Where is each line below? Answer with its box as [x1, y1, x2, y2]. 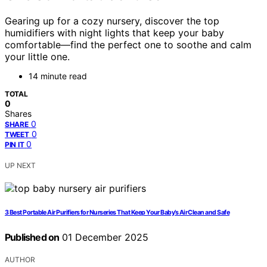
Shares [5, 108, 32, 119]
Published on [5, 231, 60, 244]
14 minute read [29, 71, 87, 82]
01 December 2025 [59, 231, 149, 244]
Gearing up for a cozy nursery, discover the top [5, 15, 219, 27]
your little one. [5, 51, 70, 63]
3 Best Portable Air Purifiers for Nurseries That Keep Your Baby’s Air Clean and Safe [5, 209, 229, 217]
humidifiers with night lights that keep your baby [5, 27, 224, 39]
